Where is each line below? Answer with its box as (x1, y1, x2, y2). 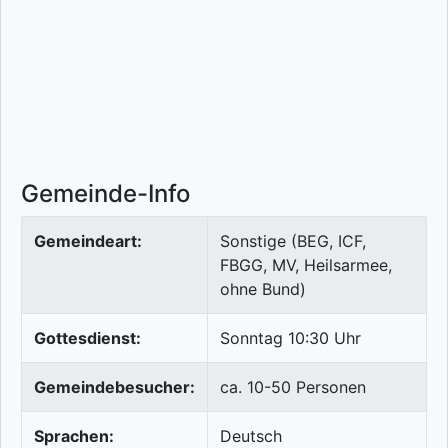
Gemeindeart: (34, 231, 142, 252)
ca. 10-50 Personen (220, 377, 366, 398)
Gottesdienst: (34, 328, 141, 349)
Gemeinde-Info (21, 179, 190, 209)
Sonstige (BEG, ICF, (220, 231, 366, 252)
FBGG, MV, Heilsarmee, (220, 255, 392, 276)
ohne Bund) (220, 279, 306, 300)
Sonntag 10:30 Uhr (220, 328, 361, 349)
